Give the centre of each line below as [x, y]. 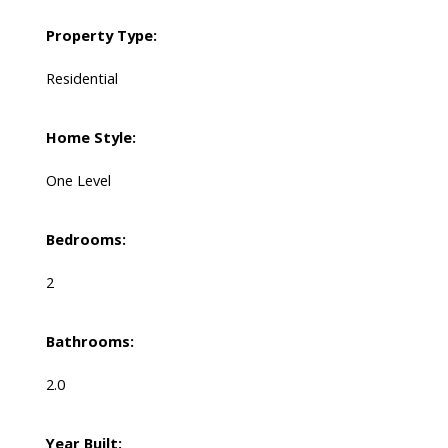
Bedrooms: [85, 239]
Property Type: [101, 35]
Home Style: [90, 137]
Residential [81, 78]
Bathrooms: [89, 341]
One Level [78, 180]
